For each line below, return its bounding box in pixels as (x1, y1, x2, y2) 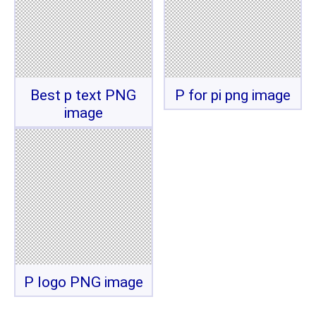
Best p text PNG (30, 86, 137, 104)
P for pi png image (174, 86, 291, 104)
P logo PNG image (23, 274, 143, 291)
